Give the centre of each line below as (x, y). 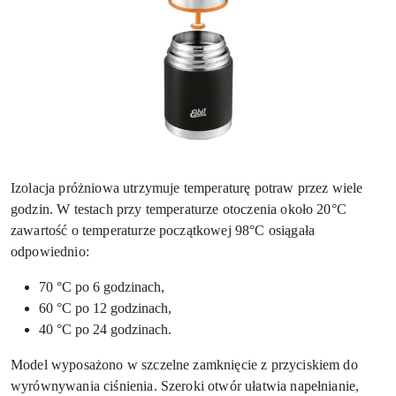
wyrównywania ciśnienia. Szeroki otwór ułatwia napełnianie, (185, 386)
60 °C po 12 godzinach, (105, 308)
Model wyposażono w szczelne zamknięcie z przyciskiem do (184, 365)
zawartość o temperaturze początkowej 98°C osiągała (163, 231)
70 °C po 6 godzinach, (102, 287)
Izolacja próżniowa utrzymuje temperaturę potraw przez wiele (187, 188)
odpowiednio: (50, 252)
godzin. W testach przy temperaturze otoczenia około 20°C (179, 209)
